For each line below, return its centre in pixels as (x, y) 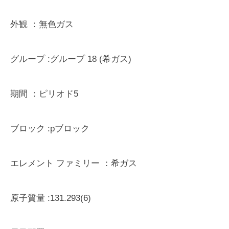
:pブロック (67, 128)
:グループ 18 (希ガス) (88, 59)
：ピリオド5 (53, 94)
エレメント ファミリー (55, 163)
